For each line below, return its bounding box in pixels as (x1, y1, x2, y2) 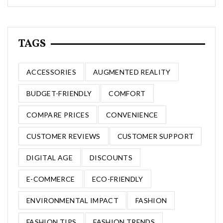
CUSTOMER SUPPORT (117, 131, 194, 140)
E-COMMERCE (26, 174, 75, 183)
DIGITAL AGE (26, 153, 73, 162)
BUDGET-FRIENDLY (26, 89, 92, 98)
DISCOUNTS (89, 153, 133, 162)
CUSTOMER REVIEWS (26, 131, 101, 140)
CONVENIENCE (106, 110, 158, 119)
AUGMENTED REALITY (93, 67, 171, 76)
